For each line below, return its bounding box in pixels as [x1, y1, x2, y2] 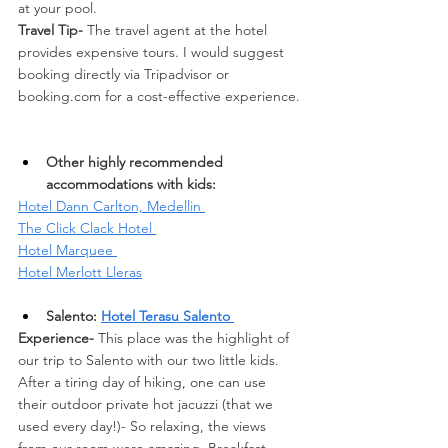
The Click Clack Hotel [18, 218, 156, 237]
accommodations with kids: [46, 174, 220, 193]
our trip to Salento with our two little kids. [18, 350, 283, 369]
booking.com [18, 86, 101, 105]
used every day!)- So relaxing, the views [18, 416, 270, 435]
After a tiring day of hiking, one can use [18, 372, 270, 391]
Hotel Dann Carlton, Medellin [18, 196, 205, 215]
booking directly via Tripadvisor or [18, 64, 233, 83]
